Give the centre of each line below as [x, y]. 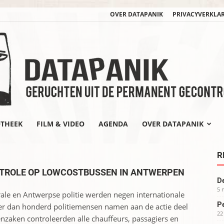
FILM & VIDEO [60, 124]
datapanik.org [135, 144]
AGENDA [113, 124]
